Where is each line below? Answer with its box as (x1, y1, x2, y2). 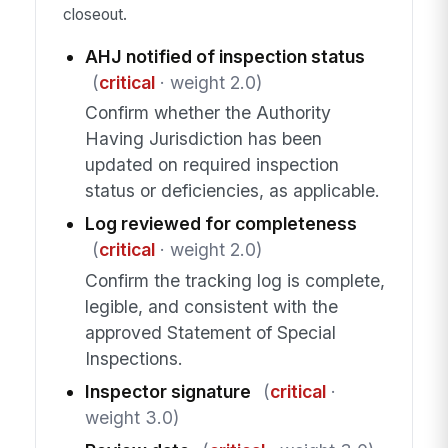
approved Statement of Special (84, 321, 336, 343)
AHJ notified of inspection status (84, 45, 365, 67)
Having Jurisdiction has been (84, 128, 322, 150)
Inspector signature (84, 380, 251, 402)
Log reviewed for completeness (84, 213, 357, 235)
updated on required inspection (84, 154, 339, 176)
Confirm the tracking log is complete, (84, 269, 385, 291)
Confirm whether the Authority (84, 102, 331, 124)
